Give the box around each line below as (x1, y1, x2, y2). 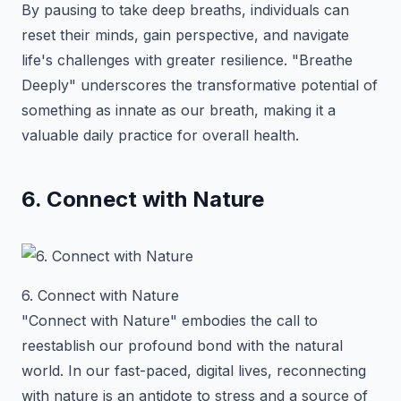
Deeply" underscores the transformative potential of (21, 76, 378, 94)
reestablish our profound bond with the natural (21, 337, 343, 354)
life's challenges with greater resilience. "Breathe (21, 51, 353, 69)
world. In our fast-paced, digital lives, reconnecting (21, 362, 366, 380)
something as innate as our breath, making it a (21, 101, 336, 119)
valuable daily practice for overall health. (21, 126, 299, 144)
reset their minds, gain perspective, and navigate (21, 26, 349, 44)
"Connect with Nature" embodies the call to (21, 311, 318, 329)
